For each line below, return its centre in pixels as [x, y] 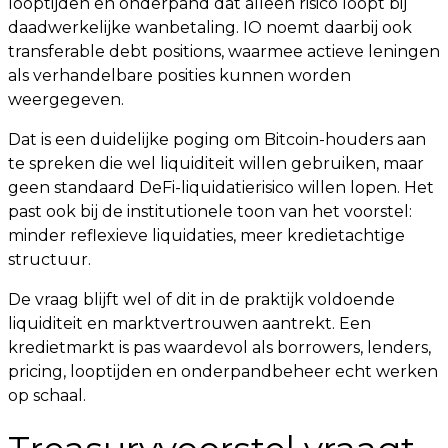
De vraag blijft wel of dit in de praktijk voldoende [201, 299]
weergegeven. [66, 99]
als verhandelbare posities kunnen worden [179, 75]
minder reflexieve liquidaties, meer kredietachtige [206, 235]
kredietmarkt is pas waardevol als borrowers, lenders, [219, 347]
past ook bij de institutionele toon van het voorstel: [210, 211]
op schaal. [47, 395]
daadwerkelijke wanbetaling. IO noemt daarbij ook [210, 27]
